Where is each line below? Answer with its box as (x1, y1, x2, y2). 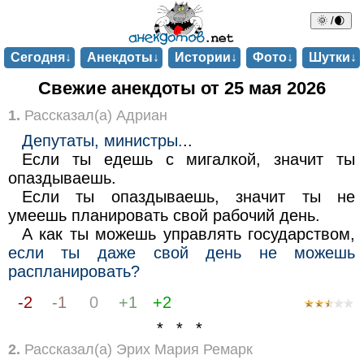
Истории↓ (174, 50, 237, 64)
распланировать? (7, 262, 140, 280)
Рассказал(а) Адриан (19, 106, 167, 123)
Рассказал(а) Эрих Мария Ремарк (19, 341, 253, 358)
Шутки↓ (308, 50, 357, 64)
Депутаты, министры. (22, 131, 184, 149)
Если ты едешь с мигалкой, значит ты (22, 149, 356, 168)
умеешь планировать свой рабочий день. (7, 206, 320, 224)
